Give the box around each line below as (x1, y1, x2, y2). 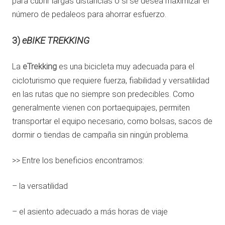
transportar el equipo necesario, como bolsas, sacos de (12, 117, 212, 127)
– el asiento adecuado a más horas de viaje (12, 207, 168, 217)
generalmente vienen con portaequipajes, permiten (12, 103, 190, 113)
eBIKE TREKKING (22, 35, 89, 46)
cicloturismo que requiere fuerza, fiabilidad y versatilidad (12, 76, 209, 86)
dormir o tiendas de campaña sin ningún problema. (12, 130, 189, 140)
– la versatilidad (12, 181, 68, 191)
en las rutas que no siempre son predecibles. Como (12, 89, 194, 99)
